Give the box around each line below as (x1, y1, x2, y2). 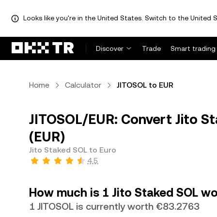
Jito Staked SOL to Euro (29, 145, 116, 155)
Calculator (65, 80, 101, 90)
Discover (96, 45, 124, 52)
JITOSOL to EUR (117, 80, 173, 90)
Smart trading (170, 45, 216, 52)
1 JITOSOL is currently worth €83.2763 (29, 201, 200, 212)
